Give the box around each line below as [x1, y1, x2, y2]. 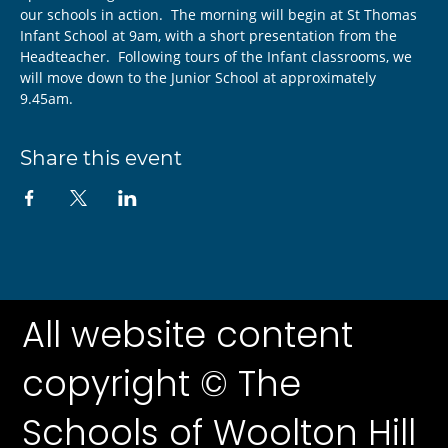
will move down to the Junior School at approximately [20, 68, 380, 87]
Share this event [20, 146, 182, 170]
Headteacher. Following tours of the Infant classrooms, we [20, 47, 416, 66]
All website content [22, 310, 354, 359]
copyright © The [22, 359, 302, 408]
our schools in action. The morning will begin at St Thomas [20, 5, 421, 24]
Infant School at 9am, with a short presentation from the [20, 26, 401, 45]
